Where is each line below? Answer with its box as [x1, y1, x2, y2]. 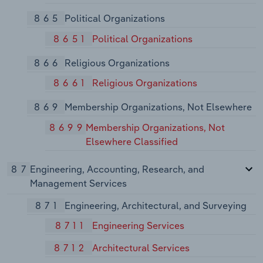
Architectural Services [92, 242, 190, 254]
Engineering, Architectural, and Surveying [64, 199, 247, 211]
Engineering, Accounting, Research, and [29, 163, 204, 175]
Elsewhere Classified [86, 135, 178, 147]
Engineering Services [92, 220, 185, 232]
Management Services [29, 177, 127, 189]
